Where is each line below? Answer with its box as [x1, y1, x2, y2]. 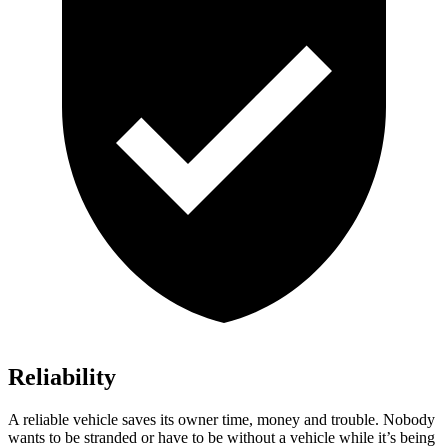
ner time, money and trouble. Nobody [198, 411, 435, 429]
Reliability [8, 364, 116, 391]
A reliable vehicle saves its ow [8, 411, 198, 429]
